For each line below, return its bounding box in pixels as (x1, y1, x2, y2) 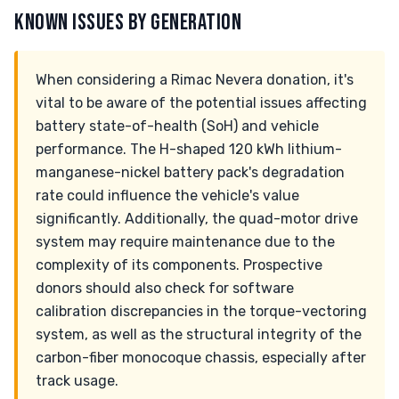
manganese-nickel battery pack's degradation (36, 164, 345, 181)
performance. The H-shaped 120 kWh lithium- (36, 141, 342, 158)
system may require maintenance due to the (36, 233, 335, 250)
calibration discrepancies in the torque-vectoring (36, 303, 367, 320)
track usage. (36, 372, 118, 389)
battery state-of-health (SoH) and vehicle (36, 118, 319, 134)
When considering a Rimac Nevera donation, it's (36, 71, 354, 88)
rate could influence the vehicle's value (36, 187, 299, 204)
